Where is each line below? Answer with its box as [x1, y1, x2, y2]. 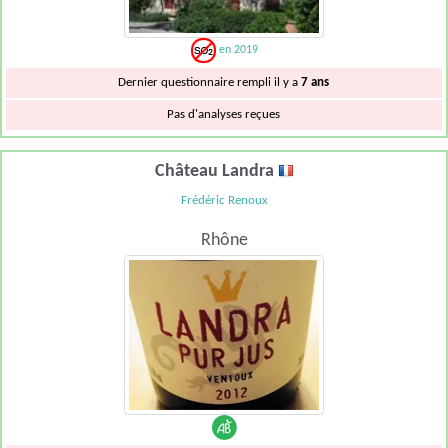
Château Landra [154, 161, 278, 181]
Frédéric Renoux [180, 193, 268, 207]
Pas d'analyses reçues [167, 108, 281, 122]
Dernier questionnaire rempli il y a [118, 76, 302, 90]
